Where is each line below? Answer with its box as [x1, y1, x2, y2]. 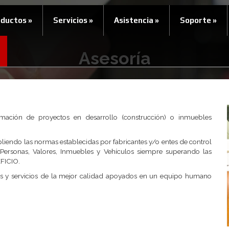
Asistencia [114, 16, 153, 25]
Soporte [180, 16, 211, 25]
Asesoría [78, 48, 151, 68]
